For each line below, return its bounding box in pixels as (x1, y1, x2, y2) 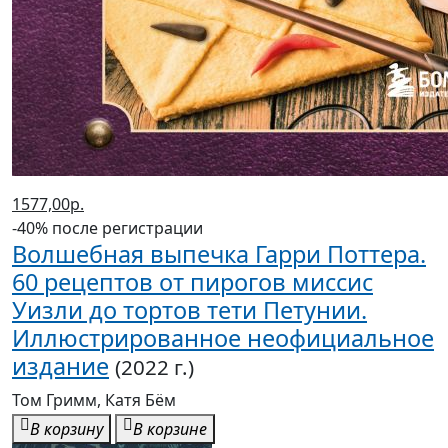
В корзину (30, 418, 103, 441)
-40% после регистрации (12, 217, 203, 240)
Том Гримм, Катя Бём (12, 389, 176, 412)
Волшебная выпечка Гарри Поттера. (12, 238, 426, 271)
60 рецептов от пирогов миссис (12, 266, 373, 299)
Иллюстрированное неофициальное (12, 322, 434, 355)
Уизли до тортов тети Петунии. (12, 294, 367, 327)
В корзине (133, 418, 207, 441)
